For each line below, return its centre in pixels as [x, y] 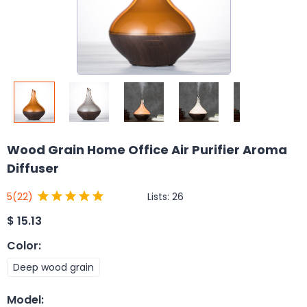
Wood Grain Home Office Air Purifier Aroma [147, 150]
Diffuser [33, 168]
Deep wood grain [53, 267]
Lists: [160, 196]
